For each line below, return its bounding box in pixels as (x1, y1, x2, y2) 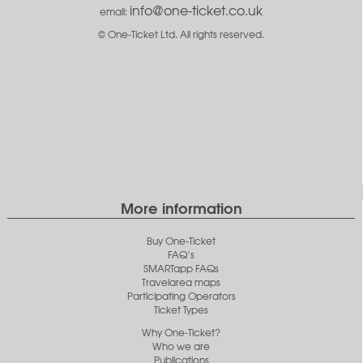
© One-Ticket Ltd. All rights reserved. (98, 28, 264, 42)
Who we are (152, 340, 210, 354)
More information (120, 194, 242, 219)
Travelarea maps (142, 275, 220, 289)
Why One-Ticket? (142, 326, 220, 340)
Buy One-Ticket (147, 233, 216, 248)
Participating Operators (126, 288, 236, 303)
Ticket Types (154, 302, 208, 317)
